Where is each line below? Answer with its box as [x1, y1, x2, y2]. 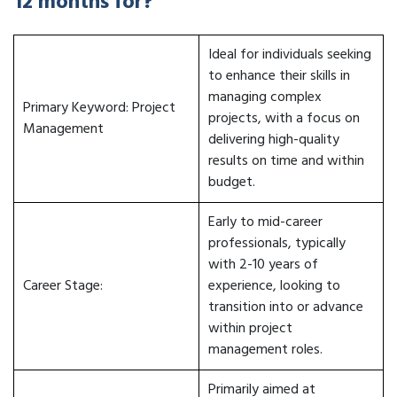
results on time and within [208, 150, 364, 173]
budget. [208, 171, 255, 194]
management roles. [208, 339, 323, 362]
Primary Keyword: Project [23, 97, 175, 120]
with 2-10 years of [208, 253, 318, 276]
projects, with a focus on [208, 107, 360, 130]
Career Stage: [23, 275, 103, 298]
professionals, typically [208, 232, 346, 255]
